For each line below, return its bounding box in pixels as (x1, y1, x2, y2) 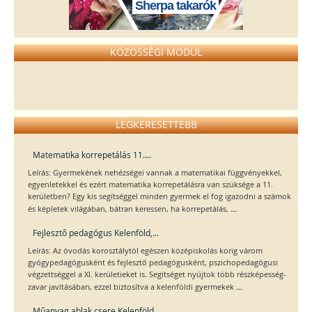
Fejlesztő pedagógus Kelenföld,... (33, 227, 159, 239)
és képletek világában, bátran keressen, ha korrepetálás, (28, 204, 231, 214)
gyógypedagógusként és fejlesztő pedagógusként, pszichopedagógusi (28, 258, 278, 268)
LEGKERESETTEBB (115, 118, 197, 132)
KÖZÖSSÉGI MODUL (110, 45, 202, 59)
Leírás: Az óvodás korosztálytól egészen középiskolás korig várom (28, 246, 263, 256)
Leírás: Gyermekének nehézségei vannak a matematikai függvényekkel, (28, 168, 282, 178)
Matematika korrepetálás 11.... (33, 149, 151, 161)
